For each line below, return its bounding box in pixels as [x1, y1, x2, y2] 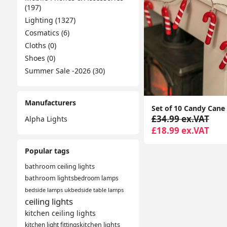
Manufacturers [24, 98, 76, 107]
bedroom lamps [73, 174, 119, 182]
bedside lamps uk [24, 186, 71, 194]
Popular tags [24, 146, 69, 156]
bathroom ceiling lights [24, 162, 95, 171]
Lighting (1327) [24, 15, 75, 25]
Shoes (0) [24, 53, 55, 63]
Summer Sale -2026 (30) [24, 66, 105, 75]
